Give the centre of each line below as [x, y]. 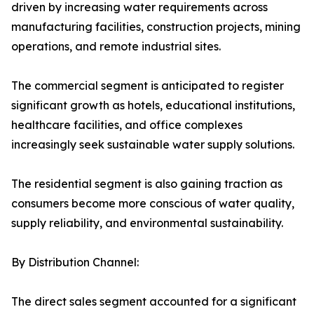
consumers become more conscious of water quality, [153, 204]
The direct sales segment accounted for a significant [154, 302]
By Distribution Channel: [75, 262]
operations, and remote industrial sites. [116, 47]
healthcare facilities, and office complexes [127, 125]
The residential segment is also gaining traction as [147, 184]
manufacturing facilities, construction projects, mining [156, 27]
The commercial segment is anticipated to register [148, 86]
